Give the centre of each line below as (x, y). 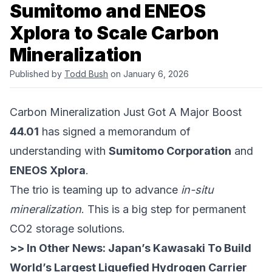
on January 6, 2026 (148, 74)
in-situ (197, 190)
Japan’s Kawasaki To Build (180, 248)
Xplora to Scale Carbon (114, 33)
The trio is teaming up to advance (95, 190)
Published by (37, 74)
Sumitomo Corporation (170, 151)
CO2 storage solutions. (67, 229)
